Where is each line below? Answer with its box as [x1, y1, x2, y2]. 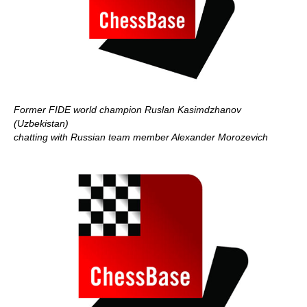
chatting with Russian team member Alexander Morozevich [14, 131, 268, 143]
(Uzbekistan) [14, 117, 69, 129]
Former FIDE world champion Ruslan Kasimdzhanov [14, 103, 241, 115]
